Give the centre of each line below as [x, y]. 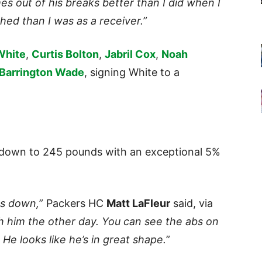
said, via [192, 204]
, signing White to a [132, 73]
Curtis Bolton [65, 54]
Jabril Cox [130, 54]
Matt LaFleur [138, 204]
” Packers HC [73, 204]
